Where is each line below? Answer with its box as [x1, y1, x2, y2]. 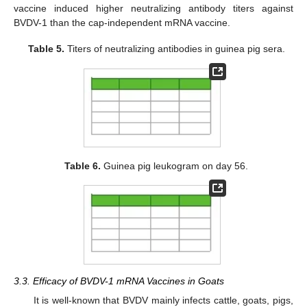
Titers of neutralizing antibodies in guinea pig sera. [64, 43, 285, 55]
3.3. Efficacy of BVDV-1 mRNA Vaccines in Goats [14, 275, 224, 286]
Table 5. [27, 43, 64, 55]
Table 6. [64, 160, 101, 172]
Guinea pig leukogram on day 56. [101, 160, 249, 172]
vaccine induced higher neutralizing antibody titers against [14, 3, 293, 14]
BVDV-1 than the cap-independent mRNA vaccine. [14, 17, 230, 29]
